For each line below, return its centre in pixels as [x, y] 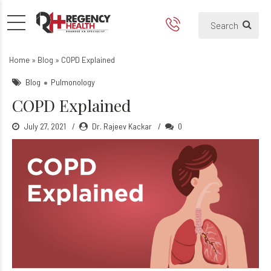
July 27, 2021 [46, 126]
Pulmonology [73, 82]
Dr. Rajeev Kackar [122, 126]
